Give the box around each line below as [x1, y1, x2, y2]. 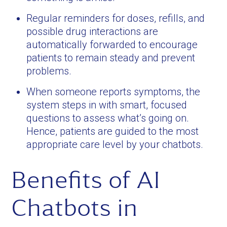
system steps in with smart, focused [26, 99, 187, 111]
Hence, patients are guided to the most [26, 125, 199, 137]
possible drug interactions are [26, 25, 159, 37]
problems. [26, 65, 72, 77]
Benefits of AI [11, 168, 161, 192]
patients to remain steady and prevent [26, 52, 196, 64]
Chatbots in [11, 196, 138, 219]
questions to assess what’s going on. [26, 112, 190, 124]
